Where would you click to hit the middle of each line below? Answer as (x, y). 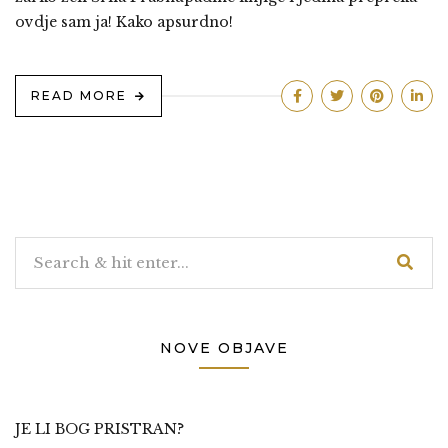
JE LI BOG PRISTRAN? (99, 429)
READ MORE (79, 96)
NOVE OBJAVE (224, 348)
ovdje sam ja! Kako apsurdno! (124, 22)
